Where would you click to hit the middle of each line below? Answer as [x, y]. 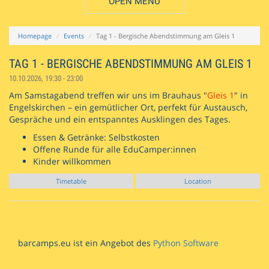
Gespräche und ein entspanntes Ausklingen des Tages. [120, 119]
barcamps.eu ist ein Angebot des [86, 243]
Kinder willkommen [72, 161]
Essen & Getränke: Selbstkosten [96, 137]
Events [74, 35]
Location [198, 181]
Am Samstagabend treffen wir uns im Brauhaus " [108, 95]
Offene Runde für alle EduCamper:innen [115, 149]
